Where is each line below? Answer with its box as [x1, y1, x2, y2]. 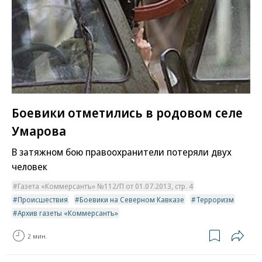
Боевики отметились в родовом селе [12, 103, 243, 121]
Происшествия [18, 194, 68, 205]
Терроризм [196, 194, 234, 205]
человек [12, 160, 47, 174]
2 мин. [27, 231, 47, 240]
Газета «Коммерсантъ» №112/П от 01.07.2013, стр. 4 [18, 181, 193, 192]
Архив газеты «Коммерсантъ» [18, 208, 118, 219]
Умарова [12, 122, 66, 140]
